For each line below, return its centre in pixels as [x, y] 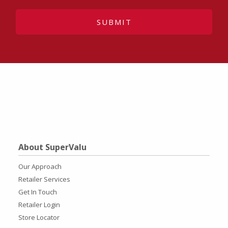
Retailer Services [44, 179]
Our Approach [40, 166]
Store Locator [39, 217]
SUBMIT [114, 22]
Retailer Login [39, 204]
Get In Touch [38, 192]
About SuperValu [52, 147]
